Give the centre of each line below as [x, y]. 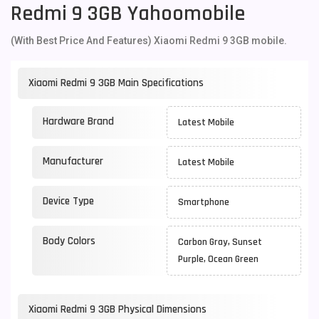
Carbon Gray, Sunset [220, 242]
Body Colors [69, 241]
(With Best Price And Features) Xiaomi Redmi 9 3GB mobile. [149, 41]
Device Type [68, 201]
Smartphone [204, 202]
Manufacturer [73, 161]
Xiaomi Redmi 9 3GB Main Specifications [116, 83]
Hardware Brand [78, 121]
